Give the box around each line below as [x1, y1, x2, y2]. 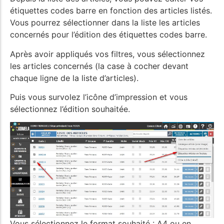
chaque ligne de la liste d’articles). [10, 72, 138, 83]
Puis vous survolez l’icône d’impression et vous [10, 92, 187, 102]
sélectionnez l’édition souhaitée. [10, 104, 130, 114]
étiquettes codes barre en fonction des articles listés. [10, 5, 212, 16]
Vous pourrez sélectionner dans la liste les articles [10, 17, 200, 28]
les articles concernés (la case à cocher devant [10, 60, 188, 71]
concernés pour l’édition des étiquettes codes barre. [10, 29, 207, 40]
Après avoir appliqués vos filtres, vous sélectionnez [10, 48, 205, 59]
